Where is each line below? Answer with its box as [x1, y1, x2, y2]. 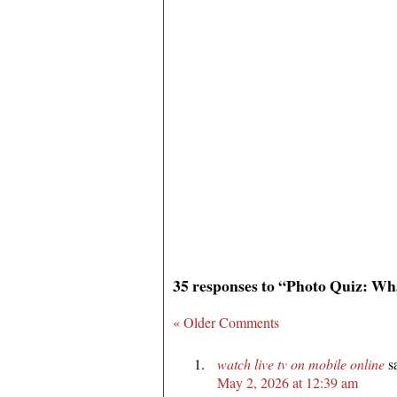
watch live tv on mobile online [217, 354, 385, 373]
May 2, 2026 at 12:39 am [217, 372, 358, 392]
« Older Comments [173, 312, 279, 331]
